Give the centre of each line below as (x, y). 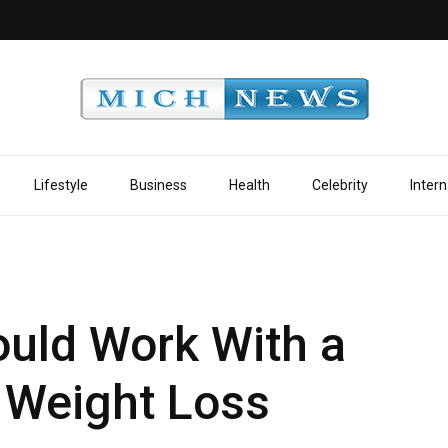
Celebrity (339, 185)
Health (249, 185)
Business (158, 185)
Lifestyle (60, 185)
